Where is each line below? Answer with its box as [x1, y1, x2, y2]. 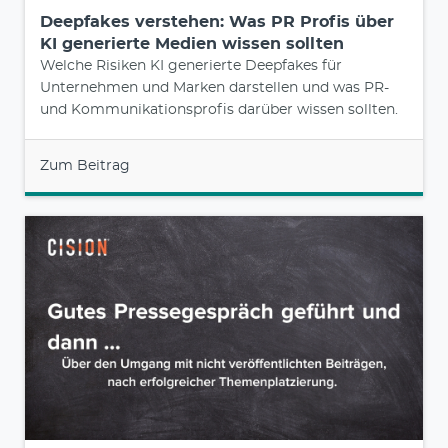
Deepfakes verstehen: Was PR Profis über [40, 13, 394, 30]
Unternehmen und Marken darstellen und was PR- [40, 80, 389, 95]
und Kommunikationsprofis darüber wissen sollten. [40, 102, 398, 117]
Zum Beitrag [40, 158, 130, 173]
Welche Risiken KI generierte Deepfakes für [40, 58, 342, 73]
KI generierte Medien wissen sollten [40, 35, 344, 52]
